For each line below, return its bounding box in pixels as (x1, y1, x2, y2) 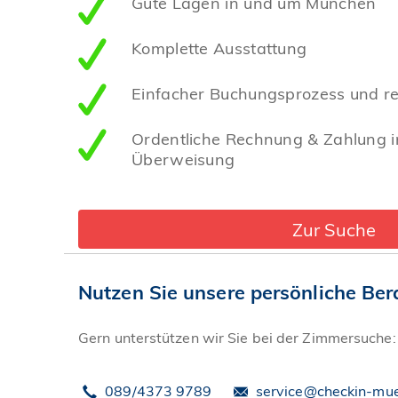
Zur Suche (292, 218, 376, 241)
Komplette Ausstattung (131, 37, 307, 59)
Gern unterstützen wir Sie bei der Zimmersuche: (78, 329, 396, 347)
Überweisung (131, 148, 235, 170)
